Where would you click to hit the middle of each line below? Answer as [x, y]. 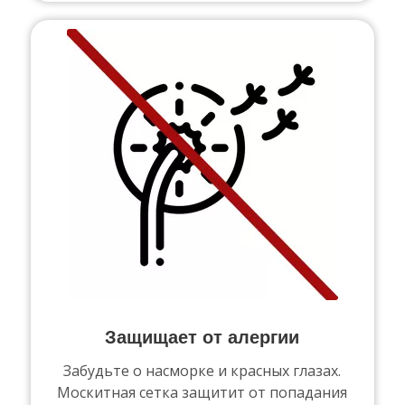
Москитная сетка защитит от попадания [202, 392]
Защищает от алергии [202, 338]
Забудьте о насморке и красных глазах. [202, 370]
